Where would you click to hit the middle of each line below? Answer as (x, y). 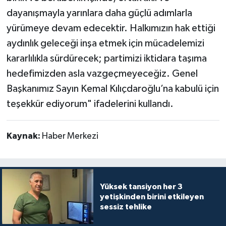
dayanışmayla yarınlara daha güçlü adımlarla (99, 13)
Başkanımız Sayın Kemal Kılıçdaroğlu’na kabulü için (112, 89)
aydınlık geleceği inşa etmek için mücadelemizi (105, 44)
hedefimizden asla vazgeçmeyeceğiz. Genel (102, 74)
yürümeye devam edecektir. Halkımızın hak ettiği (111, 29)
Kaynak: (24, 136)
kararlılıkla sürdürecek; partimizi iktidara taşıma (106, 59)
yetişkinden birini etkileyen (152, 196)
